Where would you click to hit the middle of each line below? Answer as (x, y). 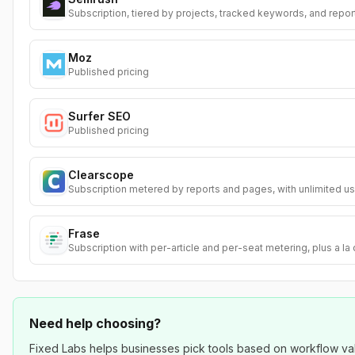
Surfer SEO (99, 116)
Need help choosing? (95, 323)
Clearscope (101, 175)
